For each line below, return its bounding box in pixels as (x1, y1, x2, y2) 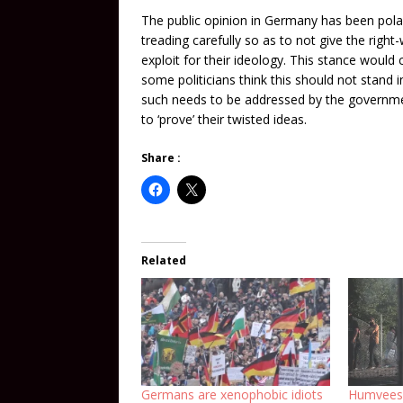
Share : (141, 150, 181, 166)
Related (141, 253, 186, 268)
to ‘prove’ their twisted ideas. (141, 111, 307, 128)
